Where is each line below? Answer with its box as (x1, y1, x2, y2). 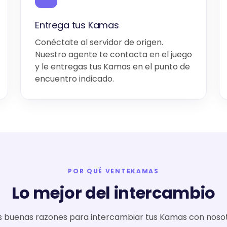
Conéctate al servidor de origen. (35, 36, 163, 48)
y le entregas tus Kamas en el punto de (35, 61, 190, 72)
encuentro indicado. (35, 73, 114, 85)
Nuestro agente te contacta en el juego (35, 49, 192, 60)
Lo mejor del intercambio (11, 181, 216, 204)
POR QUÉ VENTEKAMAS (68, 167, 159, 175)
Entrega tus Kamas (35, 19, 119, 31)
